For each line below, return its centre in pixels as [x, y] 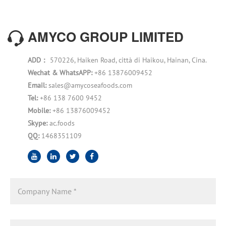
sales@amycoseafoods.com [90, 85]
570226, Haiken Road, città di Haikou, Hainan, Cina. [127, 60]
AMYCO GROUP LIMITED [106, 36]
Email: [38, 85]
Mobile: [40, 110]
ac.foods [62, 123]
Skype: [39, 123]
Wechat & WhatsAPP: [61, 72]
